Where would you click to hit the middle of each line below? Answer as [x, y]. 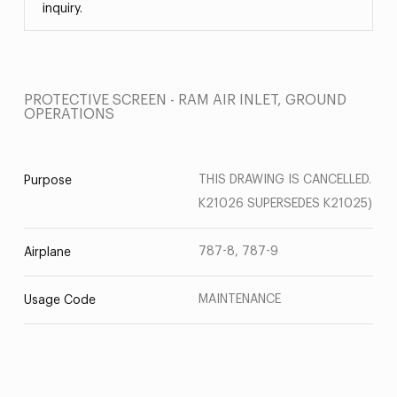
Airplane [47, 253]
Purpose [47, 181]
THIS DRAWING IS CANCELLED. [285, 180]
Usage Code [59, 300]
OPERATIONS [69, 114]
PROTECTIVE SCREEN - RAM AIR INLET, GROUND [185, 100]
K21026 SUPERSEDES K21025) [285, 204]
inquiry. [62, 9]
